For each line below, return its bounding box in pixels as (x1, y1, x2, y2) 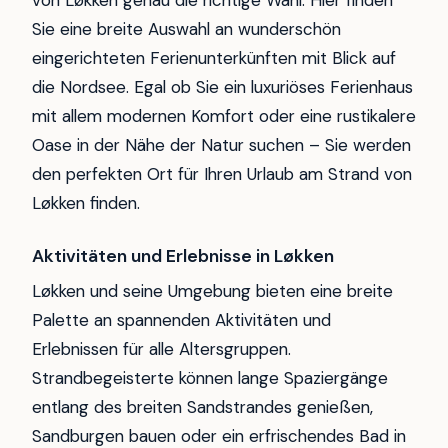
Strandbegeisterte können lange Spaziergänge (32, 367, 388, 390)
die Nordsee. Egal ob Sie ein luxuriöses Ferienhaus (32, 76, 413, 99)
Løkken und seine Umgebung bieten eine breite (32, 280, 393, 303)
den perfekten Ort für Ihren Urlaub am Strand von (32, 163, 412, 186)
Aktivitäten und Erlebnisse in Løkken (32, 245, 334, 268)
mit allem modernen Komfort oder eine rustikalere (32, 105, 416, 128)
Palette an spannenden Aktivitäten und (32, 309, 331, 332)
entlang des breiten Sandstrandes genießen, (32, 396, 373, 419)
